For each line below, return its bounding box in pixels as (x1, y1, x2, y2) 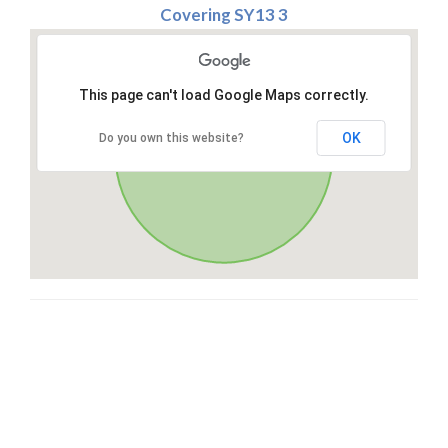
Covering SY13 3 (160, 4, 288, 26)
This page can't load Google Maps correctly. (79, 87, 369, 104)
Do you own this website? (99, 131, 244, 146)
